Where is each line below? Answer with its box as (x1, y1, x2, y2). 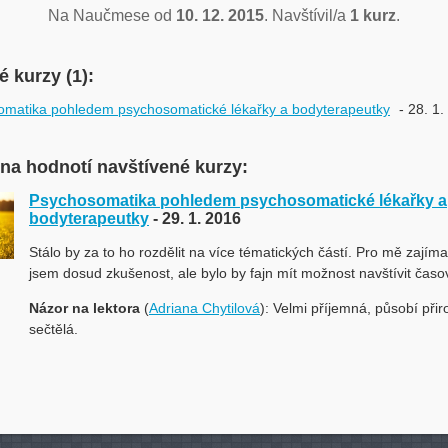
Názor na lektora (29, 300, 140, 316)
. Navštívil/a (264, 7, 350, 24)
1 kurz (350, 7, 396, 24)
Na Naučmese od (48, 7, 176, 24)
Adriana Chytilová (149, 300, 260, 316)
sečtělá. (29, 321, 78, 337)
